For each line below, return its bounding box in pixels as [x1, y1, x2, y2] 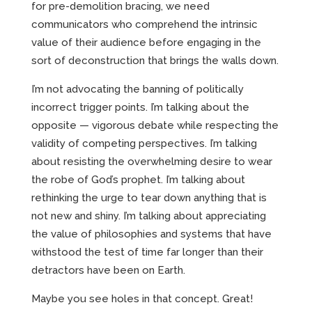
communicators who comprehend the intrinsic [31, 17, 258, 31]
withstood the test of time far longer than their [31, 245, 263, 258]
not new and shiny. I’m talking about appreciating [31, 209, 266, 222]
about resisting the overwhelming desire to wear [31, 155, 272, 168]
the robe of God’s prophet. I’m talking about [31, 173, 245, 186]
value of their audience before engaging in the [31, 36, 261, 49]
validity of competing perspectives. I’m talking [31, 136, 257, 150]
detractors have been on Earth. [31, 263, 185, 276]
